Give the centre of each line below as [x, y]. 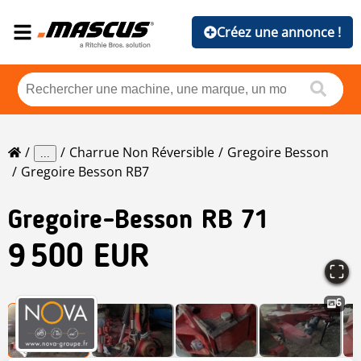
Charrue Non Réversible [142, 153]
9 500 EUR [79, 259]
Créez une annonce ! [279, 32]
